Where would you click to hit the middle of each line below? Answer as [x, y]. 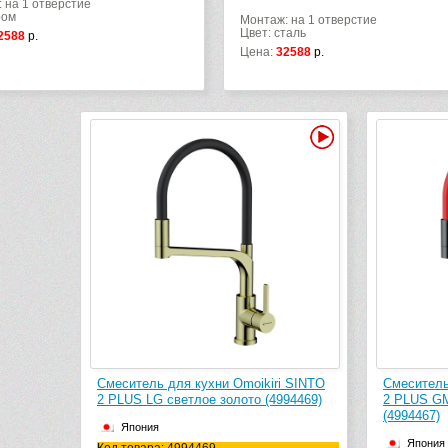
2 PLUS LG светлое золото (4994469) [209, 400]
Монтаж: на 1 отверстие [308, 20]
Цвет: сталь [273, 33]
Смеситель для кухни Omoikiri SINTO [211, 384]
